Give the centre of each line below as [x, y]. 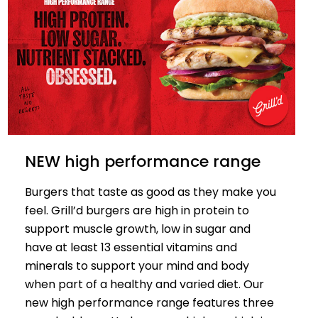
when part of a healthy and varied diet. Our [144, 284]
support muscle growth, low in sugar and [137, 229]
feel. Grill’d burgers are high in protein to [137, 210]
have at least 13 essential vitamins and [131, 247]
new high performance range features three [149, 302]
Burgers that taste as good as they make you [150, 192]
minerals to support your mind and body [137, 265]
